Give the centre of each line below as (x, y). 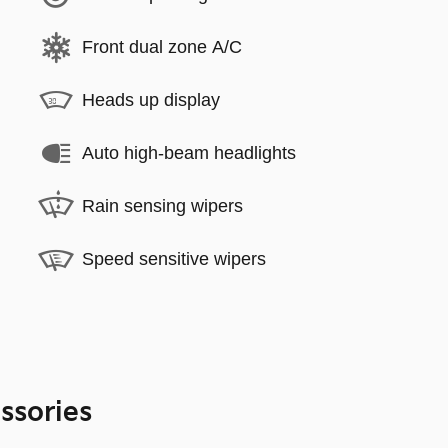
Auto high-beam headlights (189, 153)
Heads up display (151, 100)
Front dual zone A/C (162, 47)
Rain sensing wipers (162, 206)
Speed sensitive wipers (174, 259)
